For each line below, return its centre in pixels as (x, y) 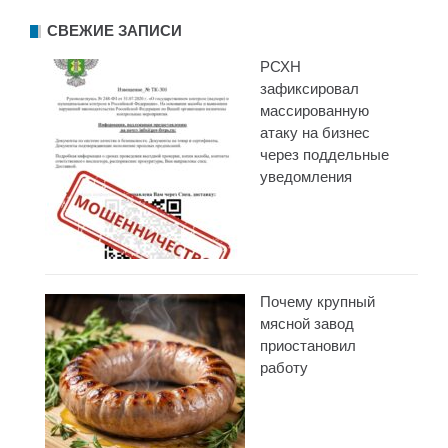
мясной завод (307, 323)
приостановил (308, 345)
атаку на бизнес (315, 132)
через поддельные (324, 154)
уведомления (306, 176)
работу (284, 367)
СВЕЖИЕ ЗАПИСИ (114, 30)
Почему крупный (317, 301)
